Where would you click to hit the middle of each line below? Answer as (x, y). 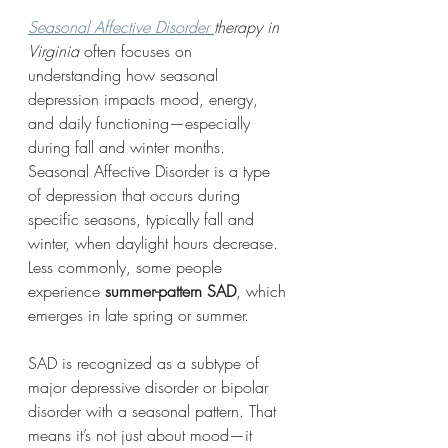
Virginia (53, 50)
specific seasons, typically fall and (143, 218)
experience (66, 290)
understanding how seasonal (125, 74)
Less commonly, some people (127, 266)
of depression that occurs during (136, 194)
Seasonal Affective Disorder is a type (151, 170)
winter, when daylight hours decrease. (155, 242)
